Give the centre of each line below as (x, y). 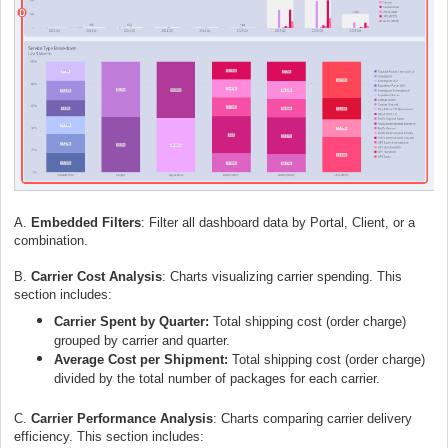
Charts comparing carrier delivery (316, 419)
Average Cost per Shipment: (141, 360)
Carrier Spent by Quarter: (131, 322)
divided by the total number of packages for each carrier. (217, 379)
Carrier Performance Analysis (122, 419)
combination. (51, 241)
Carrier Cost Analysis (96, 277)
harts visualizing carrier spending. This (290, 277)
